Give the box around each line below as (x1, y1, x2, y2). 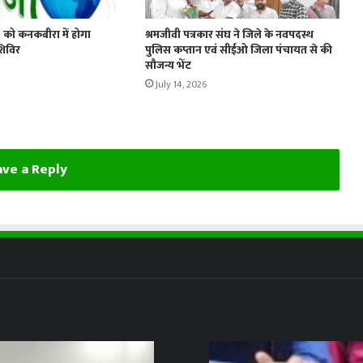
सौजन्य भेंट (144, 56, 191, 75)
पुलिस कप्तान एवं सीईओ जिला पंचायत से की (144, 41, 332, 60)
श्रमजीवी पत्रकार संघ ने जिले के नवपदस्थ (144, 25, 314, 45)
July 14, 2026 (155, 76, 207, 93)
